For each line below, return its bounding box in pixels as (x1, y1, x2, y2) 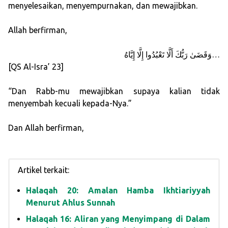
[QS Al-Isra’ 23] (8, 62, 64, 72)
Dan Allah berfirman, (8, 123, 84, 133)
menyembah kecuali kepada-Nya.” (8, 99, 132, 108)
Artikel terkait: (18, 165, 69, 175)
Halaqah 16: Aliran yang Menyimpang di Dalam (26, 214, 210, 224)
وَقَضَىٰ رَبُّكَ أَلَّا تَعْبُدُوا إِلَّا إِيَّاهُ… (212, 50, 220, 60)
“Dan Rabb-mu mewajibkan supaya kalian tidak (8, 87, 220, 96)
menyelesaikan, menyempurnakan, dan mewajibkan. (8, 1, 197, 11)
